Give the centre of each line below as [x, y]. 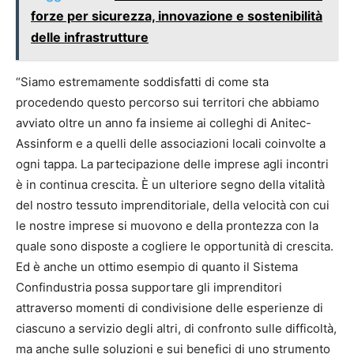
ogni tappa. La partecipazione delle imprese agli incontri [172, 164]
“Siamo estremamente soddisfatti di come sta [142, 82]
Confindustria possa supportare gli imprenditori [149, 288]
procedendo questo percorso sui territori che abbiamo [168, 103]
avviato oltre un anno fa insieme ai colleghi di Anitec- [164, 123]
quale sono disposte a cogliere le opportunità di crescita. [175, 247]
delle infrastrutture [90, 38]
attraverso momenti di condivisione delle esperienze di [169, 308]
